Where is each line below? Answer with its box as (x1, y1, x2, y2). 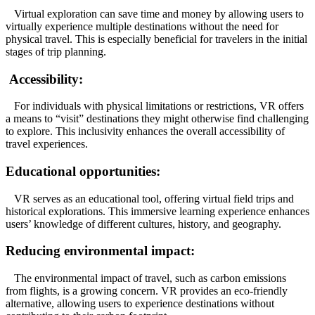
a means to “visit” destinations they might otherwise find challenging (6, 112, 309, 125)
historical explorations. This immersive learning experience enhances (6, 205, 309, 217)
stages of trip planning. (6, 45, 106, 58)
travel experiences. (6, 138, 88, 150)
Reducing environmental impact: (6, 243, 195, 259)
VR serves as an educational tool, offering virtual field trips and (6, 192, 294, 205)
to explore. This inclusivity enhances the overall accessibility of (6, 125, 285, 138)
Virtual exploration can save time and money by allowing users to (6, 7, 304, 20)
